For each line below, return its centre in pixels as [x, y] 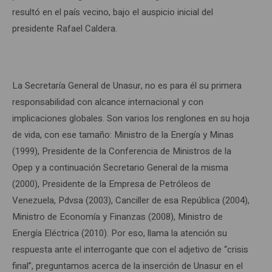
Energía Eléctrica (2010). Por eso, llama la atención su [120, 233]
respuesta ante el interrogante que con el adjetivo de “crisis [130, 249]
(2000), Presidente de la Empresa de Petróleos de [111, 184]
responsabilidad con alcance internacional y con [108, 102]
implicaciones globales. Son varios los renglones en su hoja [131, 118]
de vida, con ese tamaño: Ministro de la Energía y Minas [123, 134]
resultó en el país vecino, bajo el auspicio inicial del [113, 12]
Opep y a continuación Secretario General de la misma [120, 167]
